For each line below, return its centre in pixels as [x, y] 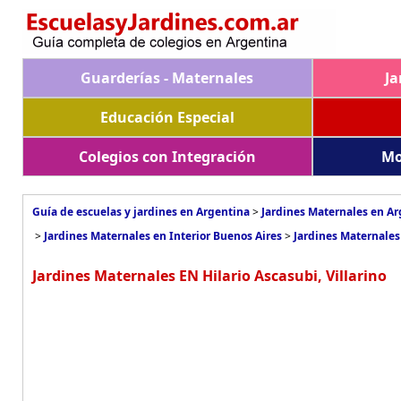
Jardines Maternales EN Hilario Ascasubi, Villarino [209, 276]
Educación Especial [167, 117]
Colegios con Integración [167, 157]
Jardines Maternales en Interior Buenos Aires [163, 236]
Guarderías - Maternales [167, 78]
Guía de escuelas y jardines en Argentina [141, 212]
